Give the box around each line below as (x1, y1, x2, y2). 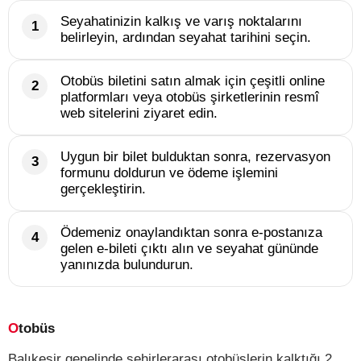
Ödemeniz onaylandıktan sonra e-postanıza (60, 225, 322, 240)
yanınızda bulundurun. (60, 257, 193, 272)
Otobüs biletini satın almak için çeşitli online (60, 73, 325, 89)
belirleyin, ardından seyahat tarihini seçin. (60, 30, 311, 45)
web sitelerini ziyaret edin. (60, 106, 218, 121)
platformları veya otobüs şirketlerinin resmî (60, 89, 319, 105)
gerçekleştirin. (60, 181, 146, 197)
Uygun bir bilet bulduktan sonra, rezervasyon (60, 149, 330, 164)
